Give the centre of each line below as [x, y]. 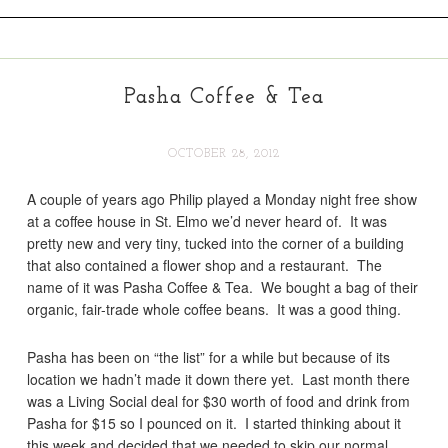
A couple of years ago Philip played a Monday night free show [222, 199]
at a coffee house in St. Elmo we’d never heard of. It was [207, 221]
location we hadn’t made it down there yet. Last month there [219, 379]
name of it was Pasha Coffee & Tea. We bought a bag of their [223, 287]
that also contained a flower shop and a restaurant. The [205, 265]
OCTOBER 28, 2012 [224, 154]
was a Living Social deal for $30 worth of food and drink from [219, 401]
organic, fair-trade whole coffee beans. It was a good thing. [214, 309]
